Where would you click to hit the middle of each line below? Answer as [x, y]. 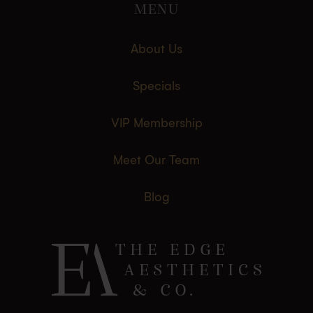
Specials [156, 87]
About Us [156, 50]
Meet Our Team [156, 161]
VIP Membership [156, 124]
